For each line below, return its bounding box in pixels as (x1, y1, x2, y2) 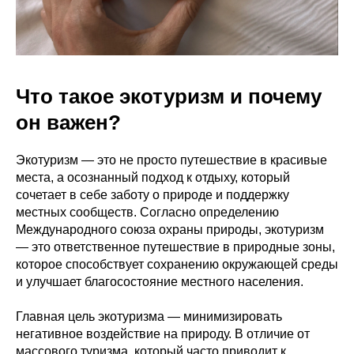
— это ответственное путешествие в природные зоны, (16, 240, 335, 254)
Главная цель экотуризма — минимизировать (16, 310, 282, 323)
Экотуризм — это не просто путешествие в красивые (16, 153, 327, 167)
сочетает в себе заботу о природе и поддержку (16, 188, 289, 201)
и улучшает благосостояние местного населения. (16, 275, 303, 288)
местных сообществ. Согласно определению (16, 205, 279, 219)
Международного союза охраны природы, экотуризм (16, 223, 324, 236)
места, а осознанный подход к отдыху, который (16, 171, 290, 184)
